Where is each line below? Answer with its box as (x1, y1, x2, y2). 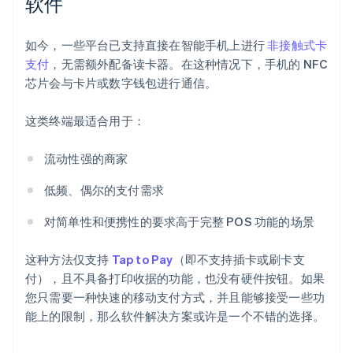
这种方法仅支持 (25, 251, 112, 268)
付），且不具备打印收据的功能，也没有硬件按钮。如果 (25, 270, 325, 287)
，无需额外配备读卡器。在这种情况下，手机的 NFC (49, 56, 328, 72)
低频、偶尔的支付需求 (44, 182, 164, 199)
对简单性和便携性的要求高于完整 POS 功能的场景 (44, 214, 314, 230)
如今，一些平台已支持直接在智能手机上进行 (25, 37, 268, 54)
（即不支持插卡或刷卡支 (173, 251, 305, 268)
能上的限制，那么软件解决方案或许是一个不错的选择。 (25, 308, 325, 325)
